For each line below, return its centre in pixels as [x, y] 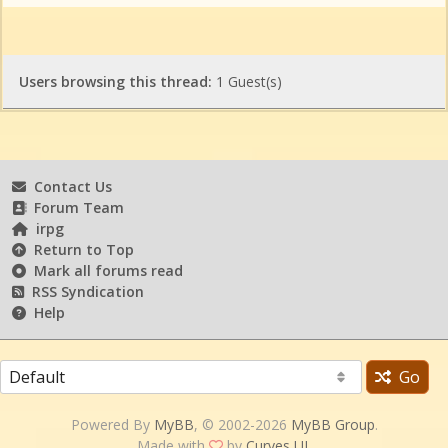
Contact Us [69, 186]
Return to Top [80, 249]
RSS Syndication [84, 291]
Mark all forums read [104, 270]
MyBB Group [332, 424]
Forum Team [75, 207]
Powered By [112, 424]
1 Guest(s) [247, 81]
